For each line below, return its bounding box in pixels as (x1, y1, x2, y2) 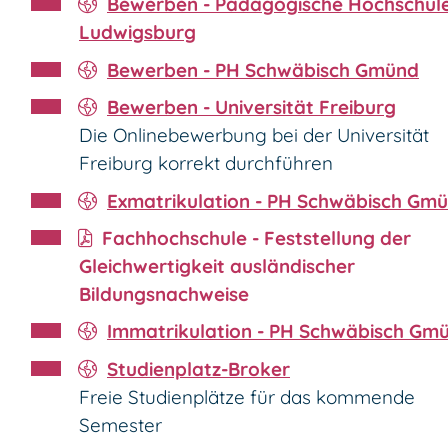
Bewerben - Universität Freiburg (107, 95, 396, 120)
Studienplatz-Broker (107, 356, 290, 381)
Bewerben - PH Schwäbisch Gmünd (107, 57, 419, 82)
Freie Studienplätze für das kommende (79, 384, 415, 409)
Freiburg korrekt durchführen (79, 151, 333, 176)
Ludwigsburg (79, 20, 196, 45)
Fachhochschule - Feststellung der (102, 225, 411, 250)
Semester (79, 412, 162, 437)
